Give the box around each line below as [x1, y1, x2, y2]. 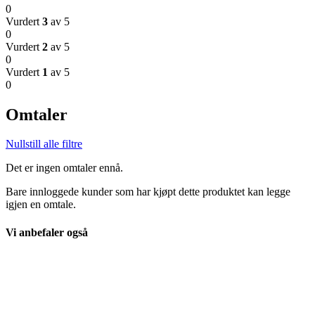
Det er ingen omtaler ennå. [6, 162, 123, 174]
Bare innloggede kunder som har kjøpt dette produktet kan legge [6, 186, 290, 198]
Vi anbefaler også [6, 226, 88, 238]
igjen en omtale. [6, 198, 76, 211]
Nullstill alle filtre [6, 138, 82, 150]
